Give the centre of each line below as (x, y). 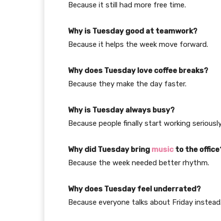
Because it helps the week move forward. (138, 44)
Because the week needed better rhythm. (139, 163)
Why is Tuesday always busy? (121, 110)
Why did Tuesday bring (110, 149)
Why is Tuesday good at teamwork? (133, 31)
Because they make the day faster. (127, 84)
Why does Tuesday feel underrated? (134, 189)
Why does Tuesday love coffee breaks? (138, 70)
